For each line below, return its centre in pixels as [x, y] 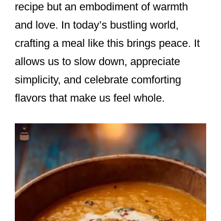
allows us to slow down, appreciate [97, 62]
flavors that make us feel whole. [90, 98]
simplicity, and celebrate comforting [98, 80]
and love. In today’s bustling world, [97, 25]
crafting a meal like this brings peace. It [107, 43]
